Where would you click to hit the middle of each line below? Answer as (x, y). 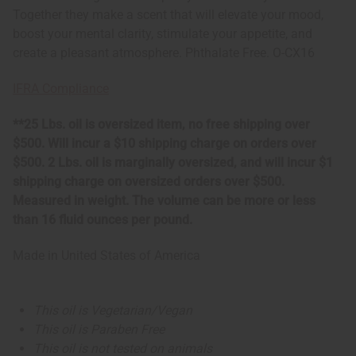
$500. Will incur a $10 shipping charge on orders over (164, 144)
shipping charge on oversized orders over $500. (149, 182)
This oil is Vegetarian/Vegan (113, 311)
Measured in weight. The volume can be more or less (164, 201)
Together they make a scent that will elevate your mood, (168, 15)
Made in (37, 256)
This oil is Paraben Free (99, 330)
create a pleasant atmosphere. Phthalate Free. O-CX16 (164, 53)
